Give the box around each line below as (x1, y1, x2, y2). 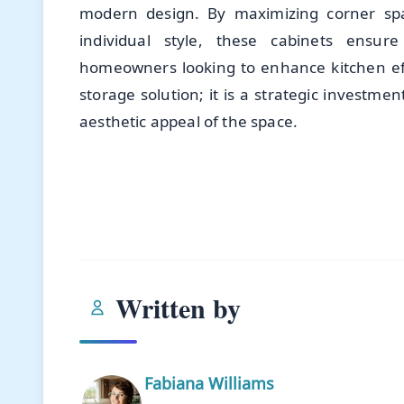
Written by (115, 288, 241, 327)
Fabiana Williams (144, 372, 274, 394)
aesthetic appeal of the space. (79, 111, 298, 133)
